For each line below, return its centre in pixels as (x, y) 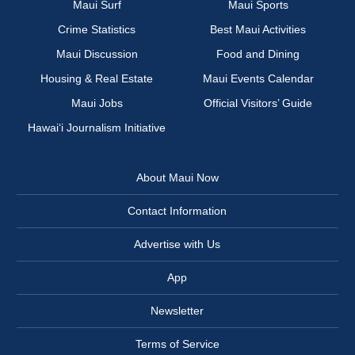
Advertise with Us (177, 244)
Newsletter (177, 311)
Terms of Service (177, 344)
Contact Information (177, 211)
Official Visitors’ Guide (258, 103)
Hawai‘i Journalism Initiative (97, 128)
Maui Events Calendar (258, 79)
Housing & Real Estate (97, 79)
